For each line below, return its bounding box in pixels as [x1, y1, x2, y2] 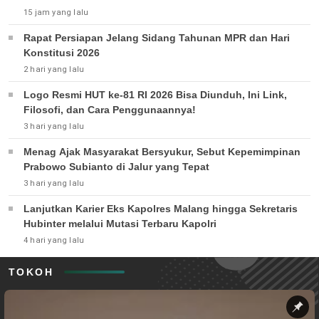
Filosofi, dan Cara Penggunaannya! [23, 103, 196, 115]
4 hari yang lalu [23, 235, 85, 245]
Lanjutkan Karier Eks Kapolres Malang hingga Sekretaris [23, 202, 298, 214]
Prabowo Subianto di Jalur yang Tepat [23, 160, 209, 172]
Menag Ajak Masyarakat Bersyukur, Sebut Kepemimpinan [23, 145, 300, 157]
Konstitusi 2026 [23, 46, 100, 58]
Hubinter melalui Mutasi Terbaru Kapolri [23, 217, 216, 229]
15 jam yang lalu [23, 7, 89, 17]
